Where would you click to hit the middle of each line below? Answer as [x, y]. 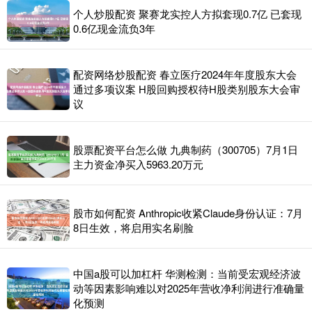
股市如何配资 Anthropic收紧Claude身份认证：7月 [188, 213]
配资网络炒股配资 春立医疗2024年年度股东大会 [185, 75]
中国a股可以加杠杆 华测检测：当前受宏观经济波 [187, 274]
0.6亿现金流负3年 [114, 29]
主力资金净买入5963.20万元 [138, 164]
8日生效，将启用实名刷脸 [133, 228]
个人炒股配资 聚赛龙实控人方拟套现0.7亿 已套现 [187, 14]
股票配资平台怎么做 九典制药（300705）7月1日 [186, 150]
